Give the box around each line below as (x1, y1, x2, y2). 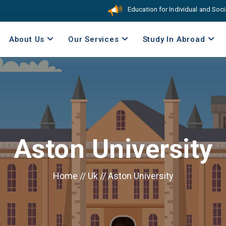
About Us (9, 34, 45, 44)
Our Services (68, 34, 119, 44)
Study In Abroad (142, 34, 205, 44)
